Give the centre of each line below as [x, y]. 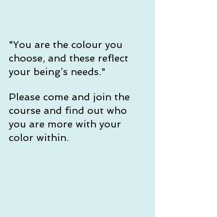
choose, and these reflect [70, 58]
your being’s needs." [59, 71]
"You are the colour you [67, 44]
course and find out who [69, 110]
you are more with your [66, 124]
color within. [39, 137]
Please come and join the [71, 97]
